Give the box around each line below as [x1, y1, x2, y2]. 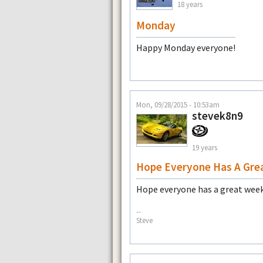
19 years [192, 142, 217, 152]
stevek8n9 [192, 109, 243, 123]
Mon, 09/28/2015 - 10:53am [136, 100, 220, 110]
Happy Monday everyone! [136, 42, 235, 54]
